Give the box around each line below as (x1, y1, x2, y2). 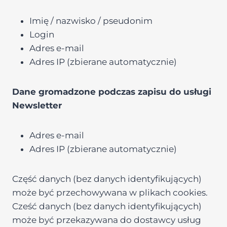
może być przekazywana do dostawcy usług (12, 215, 201, 225)
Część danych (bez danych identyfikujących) (12, 174, 202, 184)
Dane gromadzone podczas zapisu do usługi (12, 87, 211, 97)
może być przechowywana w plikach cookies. (12, 187, 208, 198)
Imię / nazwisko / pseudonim (29, 16, 153, 26)
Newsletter (12, 100, 62, 110)
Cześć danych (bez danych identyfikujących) (12, 201, 202, 211)
